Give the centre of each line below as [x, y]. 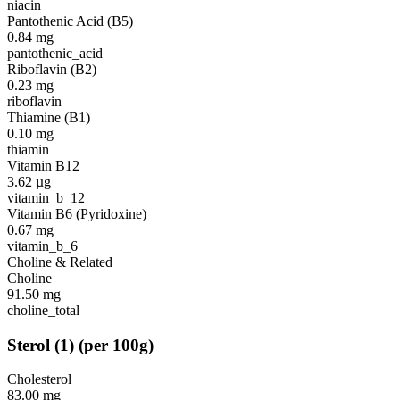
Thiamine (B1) [49, 118]
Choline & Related [60, 262]
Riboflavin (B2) [52, 70]
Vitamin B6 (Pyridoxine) [77, 214]
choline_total [43, 311]
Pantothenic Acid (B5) [70, 21]
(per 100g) [116, 345]
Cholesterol [39, 379]
